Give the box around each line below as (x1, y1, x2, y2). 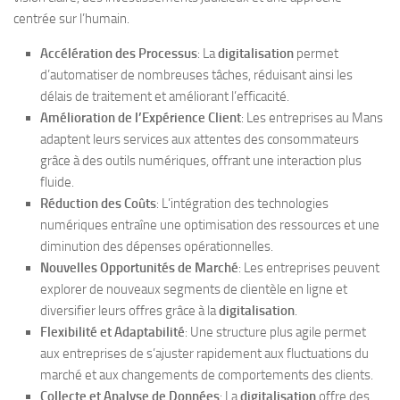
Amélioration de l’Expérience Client (40, 110, 241, 127)
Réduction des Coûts (40, 196, 156, 212)
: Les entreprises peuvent (238, 260, 379, 277)
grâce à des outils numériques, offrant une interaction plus (40, 153, 362, 170)
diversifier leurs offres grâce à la (40, 303, 219, 320)
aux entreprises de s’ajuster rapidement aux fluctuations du (40, 346, 369, 362)
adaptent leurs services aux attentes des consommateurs (40, 131, 359, 148)
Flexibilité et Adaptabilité (40, 324, 185, 341)
